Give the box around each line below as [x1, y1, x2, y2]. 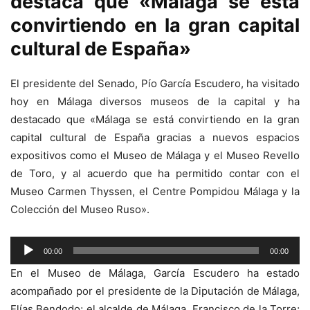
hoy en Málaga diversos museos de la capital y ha [10, 95, 300, 109]
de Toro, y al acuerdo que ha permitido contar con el [10, 167, 300, 181]
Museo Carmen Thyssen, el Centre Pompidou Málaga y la [10, 185, 300, 199]
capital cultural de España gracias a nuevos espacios [10, 131, 300, 145]
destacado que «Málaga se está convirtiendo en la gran [10, 113, 300, 127]
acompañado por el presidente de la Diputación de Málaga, [10, 284, 300, 298]
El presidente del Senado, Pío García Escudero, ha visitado [10, 77, 300, 91]
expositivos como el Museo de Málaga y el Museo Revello [10, 149, 300, 163]
